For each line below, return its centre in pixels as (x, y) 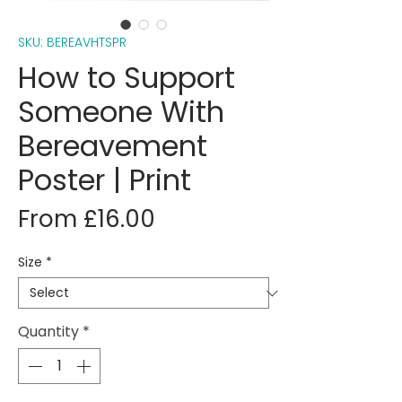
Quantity (48, 332)
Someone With (121, 112)
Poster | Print (105, 180)
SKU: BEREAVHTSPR (72, 42)
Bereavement (113, 146)
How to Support (127, 78)
